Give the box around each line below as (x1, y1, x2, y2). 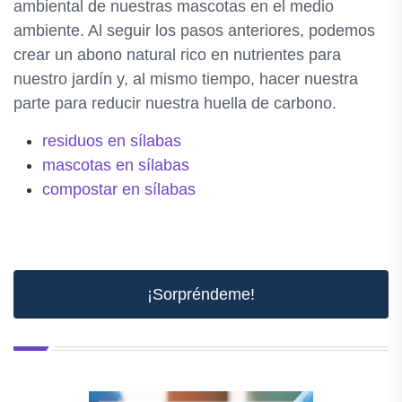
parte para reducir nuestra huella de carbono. (13, 94, 336, 113)
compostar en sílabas (42, 180, 196, 199)
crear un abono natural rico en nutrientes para (13, 46, 341, 65)
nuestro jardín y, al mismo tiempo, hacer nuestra (13, 70, 358, 89)
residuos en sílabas (42, 132, 181, 151)
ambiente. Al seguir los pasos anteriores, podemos (13, 22, 375, 40)
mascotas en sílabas (42, 156, 189, 175)
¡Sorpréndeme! (147, 285, 255, 304)
